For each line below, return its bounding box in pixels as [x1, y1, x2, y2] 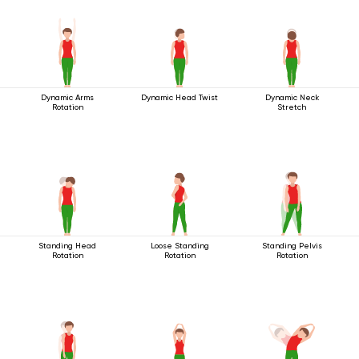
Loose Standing [150, 241, 209, 250]
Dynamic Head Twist [141, 93, 218, 102]
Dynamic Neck [264, 93, 319, 102]
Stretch [277, 103, 306, 111]
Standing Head [38, 241, 96, 250]
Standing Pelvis [261, 241, 322, 250]
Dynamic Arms [41, 93, 94, 102]
